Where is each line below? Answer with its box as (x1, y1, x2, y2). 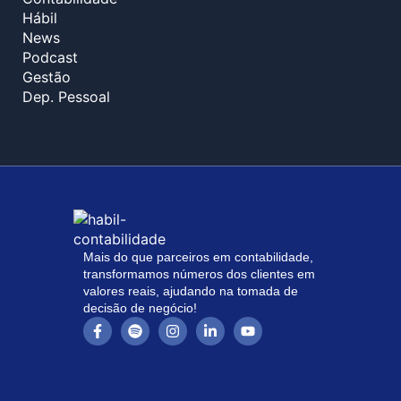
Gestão (22, 68, 71, 87)
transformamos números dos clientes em (83, 267, 315, 282)
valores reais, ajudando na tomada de (83, 284, 298, 299)
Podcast (22, 48, 78, 67)
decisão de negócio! (83, 301, 197, 316)
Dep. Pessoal (22, 88, 110, 107)
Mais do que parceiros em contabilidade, (83, 250, 313, 265)
